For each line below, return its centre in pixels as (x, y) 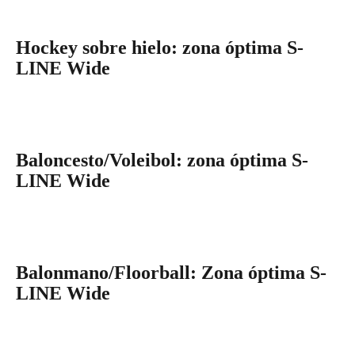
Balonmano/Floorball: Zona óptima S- (171, 272)
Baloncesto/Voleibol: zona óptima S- (162, 160)
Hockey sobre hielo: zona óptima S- (160, 47)
